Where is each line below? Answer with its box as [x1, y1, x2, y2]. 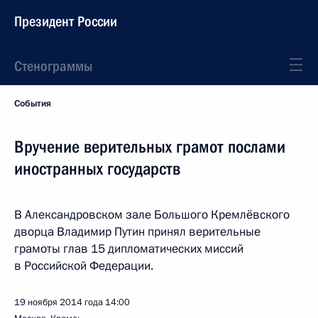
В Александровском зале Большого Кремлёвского [14, 207, 290, 223]
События [14, 97, 51, 110]
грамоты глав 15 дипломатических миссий [14, 241, 243, 257]
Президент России [14, 13, 117, 30]
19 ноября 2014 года [14, 296, 103, 309]
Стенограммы [14, 57, 92, 75]
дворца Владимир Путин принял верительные [14, 224, 261, 240]
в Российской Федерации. [14, 258, 153, 274]
